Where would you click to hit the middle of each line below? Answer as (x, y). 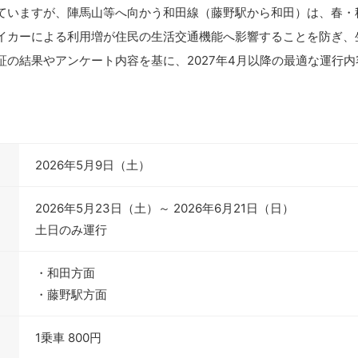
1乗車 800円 (68, 338)
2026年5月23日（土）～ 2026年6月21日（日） (165, 208)
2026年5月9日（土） (93, 165)
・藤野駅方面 (71, 294)
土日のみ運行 (71, 230)
